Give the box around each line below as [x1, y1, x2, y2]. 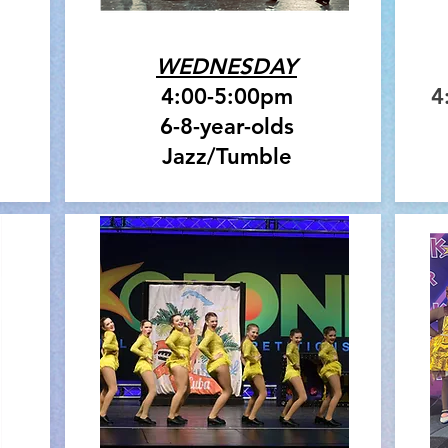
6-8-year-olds [159, 113, 294, 141]
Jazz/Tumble [161, 143, 292, 171]
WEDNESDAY [156, 53, 297, 81]
